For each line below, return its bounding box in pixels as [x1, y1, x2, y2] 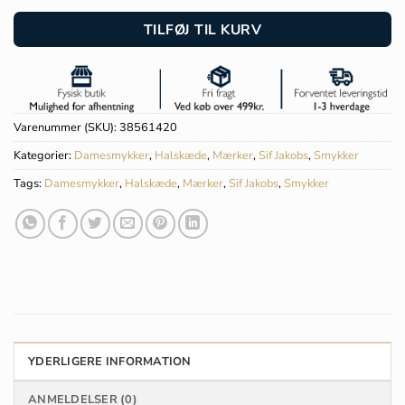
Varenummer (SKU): [14, 119, 119, 137]
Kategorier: [14, 147, 74, 165]
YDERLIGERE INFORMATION [28, 353, 192, 370]
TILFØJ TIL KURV [144, 19, 261, 39]
